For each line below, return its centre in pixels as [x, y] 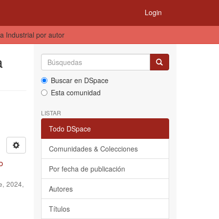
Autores [61, 189]
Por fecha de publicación [87, 169]
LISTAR [51, 113]
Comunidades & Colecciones [93, 149]
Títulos [59, 209]
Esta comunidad [76, 92]
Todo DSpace [70, 129]
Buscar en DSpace [79, 80]
